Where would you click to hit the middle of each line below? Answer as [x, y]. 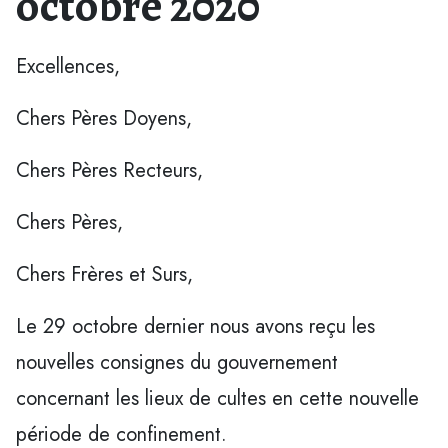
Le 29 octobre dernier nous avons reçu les [195, 326]
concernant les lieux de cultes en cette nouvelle [217, 398]
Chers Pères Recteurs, [109, 170]
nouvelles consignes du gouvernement [177, 362]
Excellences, [68, 66]
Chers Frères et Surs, [104, 274]
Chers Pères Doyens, [104, 118]
